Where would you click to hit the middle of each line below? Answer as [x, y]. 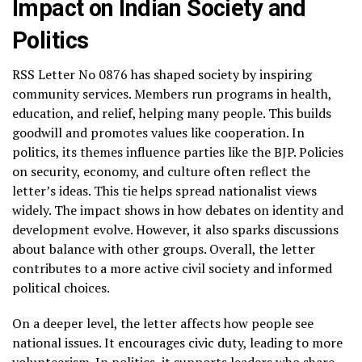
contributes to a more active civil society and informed [172, 268]
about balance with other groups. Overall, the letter [164, 248]
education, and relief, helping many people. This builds [172, 113]
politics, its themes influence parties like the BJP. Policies [178, 152]
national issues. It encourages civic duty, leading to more [177, 342]
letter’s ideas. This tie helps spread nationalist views [164, 190]
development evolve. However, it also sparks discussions [175, 229]
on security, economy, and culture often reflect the [161, 171]
